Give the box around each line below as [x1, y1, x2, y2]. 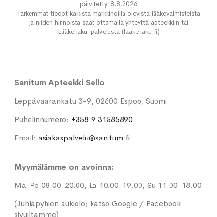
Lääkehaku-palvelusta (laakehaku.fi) [57, 28, 160, 36]
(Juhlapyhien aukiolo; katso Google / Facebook [15, 199, 181, 209]
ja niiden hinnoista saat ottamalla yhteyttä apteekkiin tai [29, 18, 188, 27]
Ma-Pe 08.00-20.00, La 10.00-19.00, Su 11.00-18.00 [15, 180, 201, 191]
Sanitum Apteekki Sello [15, 77, 105, 88]
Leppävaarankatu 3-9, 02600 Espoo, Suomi [15, 96, 167, 107]
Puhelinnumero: [15, 114, 71, 125]
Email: [15, 133, 38, 143]
